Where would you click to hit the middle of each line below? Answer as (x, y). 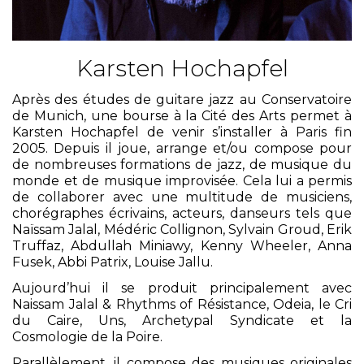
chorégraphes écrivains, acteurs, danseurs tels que (182, 213)
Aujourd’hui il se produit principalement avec (182, 288)
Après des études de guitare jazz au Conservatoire (182, 99)
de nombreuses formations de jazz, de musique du (182, 164)
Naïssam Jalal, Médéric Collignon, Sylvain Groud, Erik (182, 229)
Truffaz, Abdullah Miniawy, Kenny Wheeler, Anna (182, 245)
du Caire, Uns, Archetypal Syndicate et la (182, 320)
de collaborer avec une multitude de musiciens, (182, 197)
